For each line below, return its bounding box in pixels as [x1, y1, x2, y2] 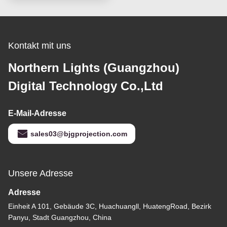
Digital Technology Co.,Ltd [8, 79, 163, 93]
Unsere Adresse [8, 168, 73, 178]
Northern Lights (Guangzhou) [8, 60, 179, 74]
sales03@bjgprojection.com [30, 129, 127, 138]
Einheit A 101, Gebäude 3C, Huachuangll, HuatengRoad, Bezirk [8, 202, 211, 210]
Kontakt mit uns [8, 40, 71, 51]
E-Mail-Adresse [8, 108, 66, 118]
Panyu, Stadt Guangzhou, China [8, 213, 111, 221]
